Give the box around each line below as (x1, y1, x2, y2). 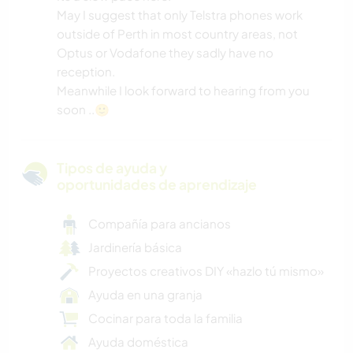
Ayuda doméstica (88, 334, 188, 350)
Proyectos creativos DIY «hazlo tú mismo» (88, 263, 324, 279)
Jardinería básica (88, 240, 182, 255)
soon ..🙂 (57, 102, 110, 117)
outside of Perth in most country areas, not (57, 26, 298, 42)
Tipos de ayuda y (57, 159, 167, 177)
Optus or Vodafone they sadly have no (57, 45, 273, 61)
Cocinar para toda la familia (88, 310, 243, 326)
